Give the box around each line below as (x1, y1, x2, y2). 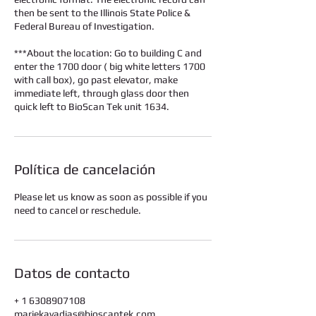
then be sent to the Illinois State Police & (14, 7, 190, 18)
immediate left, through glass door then (14, 87, 189, 99)
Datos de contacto (14, 265, 130, 281)
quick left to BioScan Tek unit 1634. (14, 101, 169, 112)
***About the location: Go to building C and (14, 47, 202, 59)
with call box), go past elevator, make (14, 74, 178, 85)
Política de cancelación (14, 161, 155, 177)
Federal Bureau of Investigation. (14, 20, 154, 32)
